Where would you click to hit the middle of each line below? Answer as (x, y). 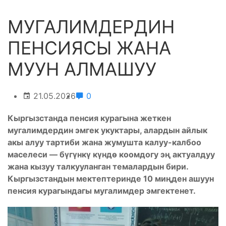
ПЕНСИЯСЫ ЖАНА (89, 48)
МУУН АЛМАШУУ (82, 69)
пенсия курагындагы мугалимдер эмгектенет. (102, 191)
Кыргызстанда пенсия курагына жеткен (89, 118)
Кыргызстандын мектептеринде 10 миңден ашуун (111, 179)
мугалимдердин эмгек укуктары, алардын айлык (107, 130)
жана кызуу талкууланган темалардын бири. (98, 166)
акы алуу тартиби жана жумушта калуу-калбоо (104, 142)
